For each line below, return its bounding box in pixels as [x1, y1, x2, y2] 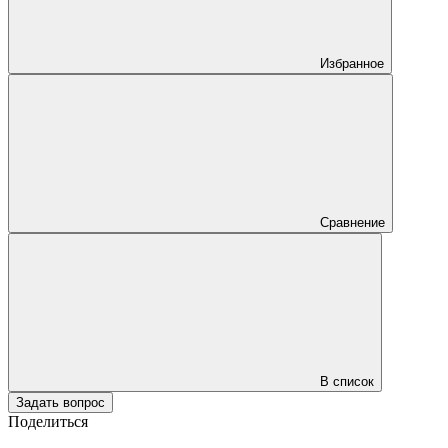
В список [320, 373, 374, 389]
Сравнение [320, 214, 385, 230]
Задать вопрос [16, 394, 105, 410]
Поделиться [8, 412, 88, 430]
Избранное [320, 55, 384, 71]
